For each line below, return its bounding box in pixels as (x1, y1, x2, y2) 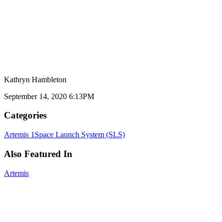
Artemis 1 (4, 130, 35, 139)
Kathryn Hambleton (4, 75, 66, 84)
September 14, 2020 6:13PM (4, 92, 94, 101)
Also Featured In (4, 148, 72, 159)
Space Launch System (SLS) (35, 130, 125, 139)
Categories (4, 110, 47, 121)
